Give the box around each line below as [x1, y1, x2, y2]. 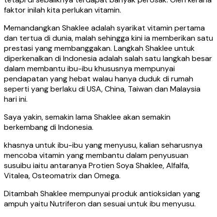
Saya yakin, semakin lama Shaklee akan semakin [4, 112, 170, 123]
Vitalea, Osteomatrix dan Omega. [4, 170, 121, 181]
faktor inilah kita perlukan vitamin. [4, 5, 121, 15]
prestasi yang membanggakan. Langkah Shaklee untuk [4, 43, 195, 54]
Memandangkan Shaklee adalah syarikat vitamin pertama [4, 23, 205, 33]
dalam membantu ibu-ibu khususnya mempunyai [4, 63, 175, 74]
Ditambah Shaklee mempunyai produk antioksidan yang [4, 188, 200, 199]
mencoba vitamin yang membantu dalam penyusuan [4, 150, 188, 161]
